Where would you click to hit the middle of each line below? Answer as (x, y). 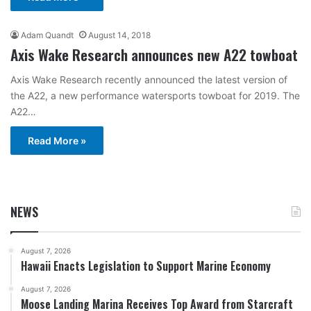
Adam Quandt (47, 35)
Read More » (57, 141)
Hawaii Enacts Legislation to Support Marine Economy (146, 266)
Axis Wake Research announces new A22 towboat (154, 54)
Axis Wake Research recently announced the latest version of (149, 79)
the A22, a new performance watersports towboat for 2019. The (155, 95)
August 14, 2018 (119, 35)
